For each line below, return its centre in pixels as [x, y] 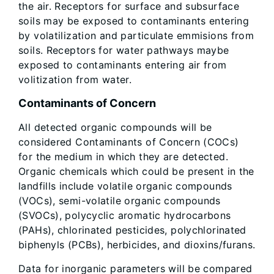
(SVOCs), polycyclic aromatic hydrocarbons [125, 216]
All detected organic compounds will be [115, 128]
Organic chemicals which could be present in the [136, 172]
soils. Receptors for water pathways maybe [124, 50]
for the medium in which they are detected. [123, 157]
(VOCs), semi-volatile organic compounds [120, 201]
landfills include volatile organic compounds [125, 186]
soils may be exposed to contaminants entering [134, 21]
